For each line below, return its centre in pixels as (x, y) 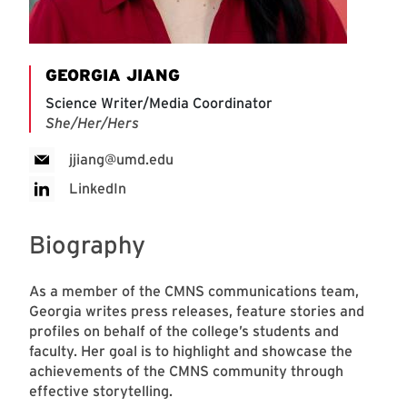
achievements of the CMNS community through (186, 372)
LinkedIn (98, 189)
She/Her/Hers (92, 124)
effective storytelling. (101, 392)
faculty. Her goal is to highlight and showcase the (191, 352)
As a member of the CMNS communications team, (194, 292)
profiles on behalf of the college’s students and (184, 332)
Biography (87, 245)
